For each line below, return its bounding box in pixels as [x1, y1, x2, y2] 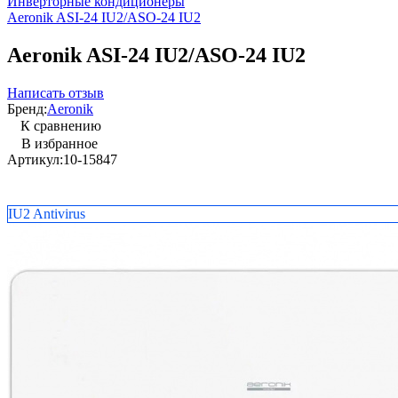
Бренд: [7, 100, 47, 116]
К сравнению [20, 117, 101, 133]
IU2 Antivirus [8, 205, 85, 221]
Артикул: [7, 151, 63, 167]
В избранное [21, 135, 98, 151]
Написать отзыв [7, 84, 104, 100]
